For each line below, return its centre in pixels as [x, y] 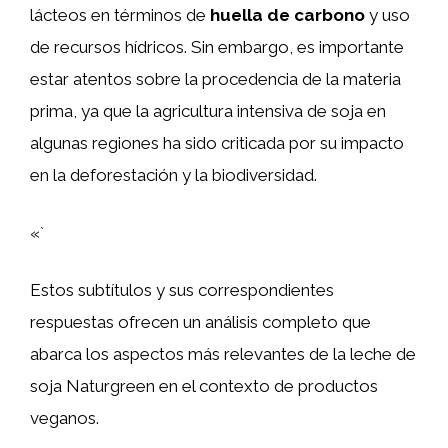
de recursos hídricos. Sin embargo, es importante [217, 47]
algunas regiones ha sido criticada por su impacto [217, 143]
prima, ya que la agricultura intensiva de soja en [208, 111]
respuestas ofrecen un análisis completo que [200, 322]
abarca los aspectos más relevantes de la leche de [223, 354]
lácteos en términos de [120, 15]
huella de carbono [287, 15]
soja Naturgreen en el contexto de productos [204, 386]
